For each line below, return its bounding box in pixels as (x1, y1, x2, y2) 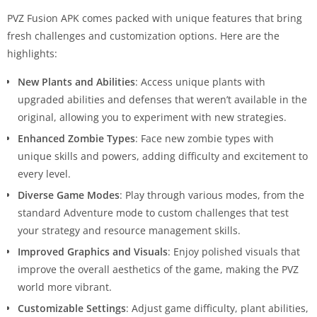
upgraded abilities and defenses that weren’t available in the (18, 93, 307, 107)
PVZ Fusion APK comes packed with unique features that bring (7, 11, 302, 25)
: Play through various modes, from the (120, 188, 304, 202)
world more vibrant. (18, 280, 112, 294)
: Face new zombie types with (135, 132, 274, 146)
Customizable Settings (18, 301, 126, 316)
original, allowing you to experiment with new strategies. (18, 110, 287, 125)
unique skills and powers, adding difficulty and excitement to (18, 149, 308, 163)
